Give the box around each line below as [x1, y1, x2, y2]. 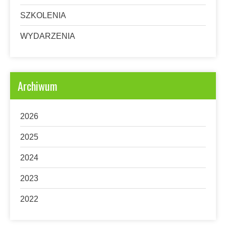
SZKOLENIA [20, 11, 66, 20]
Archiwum [18, 78, 57, 94]
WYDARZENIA [20, 32, 75, 40]
